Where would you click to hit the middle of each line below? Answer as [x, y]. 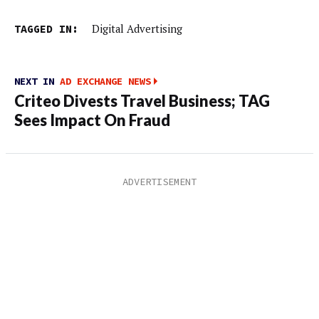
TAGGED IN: [46, 28]
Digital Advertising [137, 28]
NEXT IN [37, 82]
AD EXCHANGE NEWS [105, 82]
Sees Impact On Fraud [92, 121]
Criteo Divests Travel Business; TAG [142, 101]
